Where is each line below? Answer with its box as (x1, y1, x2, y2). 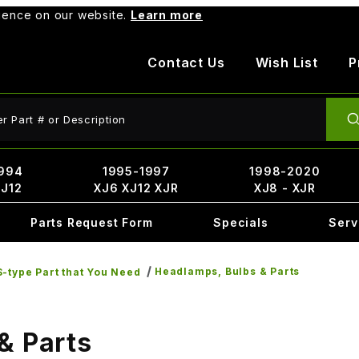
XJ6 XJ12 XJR (94, 181, 179, 195)
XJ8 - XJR (253, 181, 316, 195)
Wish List (255, 54, 318, 71)
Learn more (131, 8, 203, 22)
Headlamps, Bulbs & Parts (155, 265, 301, 277)
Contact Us (147, 54, 225, 71)
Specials (213, 216, 268, 229)
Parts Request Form (30, 216, 153, 229)
